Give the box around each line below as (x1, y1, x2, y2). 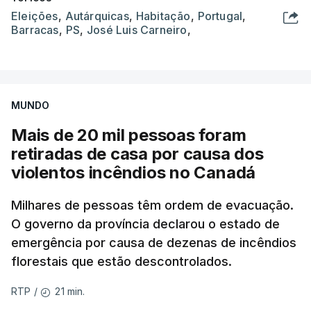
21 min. (55, 285, 85, 297)
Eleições (11, 8, 58, 23)
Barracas (11, 22, 59, 37)
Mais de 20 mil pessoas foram (11, 124, 246, 145)
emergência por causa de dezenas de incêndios (11, 235, 296, 250)
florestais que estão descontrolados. (11, 253, 232, 269)
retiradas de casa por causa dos (11, 143, 264, 164)
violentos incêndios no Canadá (11, 162, 256, 183)
